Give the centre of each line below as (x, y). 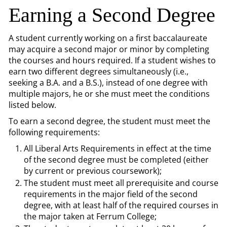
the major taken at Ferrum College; (90, 216)
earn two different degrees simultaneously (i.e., (99, 71)
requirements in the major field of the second (111, 194)
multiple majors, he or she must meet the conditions (109, 94)
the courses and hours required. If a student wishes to (112, 60)
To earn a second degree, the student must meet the (109, 121)
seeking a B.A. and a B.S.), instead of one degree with (108, 83)
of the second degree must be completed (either (116, 160)
